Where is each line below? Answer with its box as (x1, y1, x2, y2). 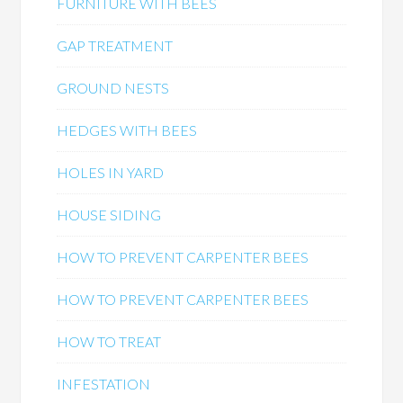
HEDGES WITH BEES (57, 121, 198, 139)
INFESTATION (57, 375, 151, 392)
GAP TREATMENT (57, 37, 174, 54)
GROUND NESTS (57, 79, 170, 96)
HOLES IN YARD (57, 164, 165, 181)
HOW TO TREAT (57, 333, 162, 350)
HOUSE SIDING (57, 206, 162, 223)
